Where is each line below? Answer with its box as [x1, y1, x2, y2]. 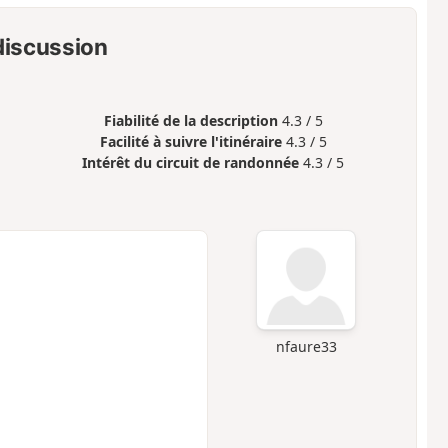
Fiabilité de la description [103, 110, 278, 130]
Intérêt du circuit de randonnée [82, 152, 300, 172]
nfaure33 [275, 337, 337, 357]
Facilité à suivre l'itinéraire [99, 131, 282, 151]
